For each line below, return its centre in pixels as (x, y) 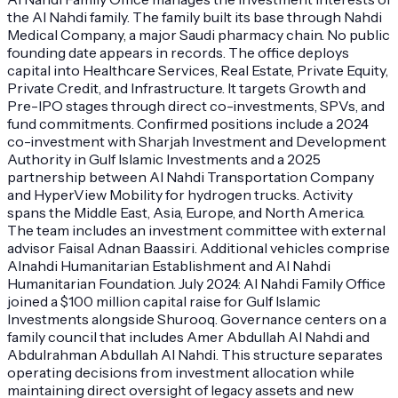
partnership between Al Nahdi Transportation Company (191, 176)
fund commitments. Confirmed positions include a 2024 (188, 123)
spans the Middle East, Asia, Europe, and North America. (186, 212)
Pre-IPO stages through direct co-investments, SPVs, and (196, 105)
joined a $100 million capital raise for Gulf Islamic (164, 301)
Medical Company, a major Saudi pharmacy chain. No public (199, 34)
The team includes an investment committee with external (196, 230)
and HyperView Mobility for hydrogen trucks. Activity (180, 194)
